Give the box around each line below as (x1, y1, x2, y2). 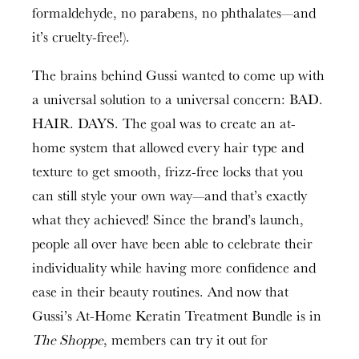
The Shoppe (32, 329, 103, 350)
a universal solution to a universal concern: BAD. (32, 88, 323, 110)
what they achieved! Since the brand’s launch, (32, 208, 304, 230)
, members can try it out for (103, 329, 268, 350)
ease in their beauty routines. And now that (32, 280, 288, 302)
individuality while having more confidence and (32, 256, 316, 278)
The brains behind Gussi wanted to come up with (32, 64, 325, 86)
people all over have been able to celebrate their (32, 232, 313, 254)
